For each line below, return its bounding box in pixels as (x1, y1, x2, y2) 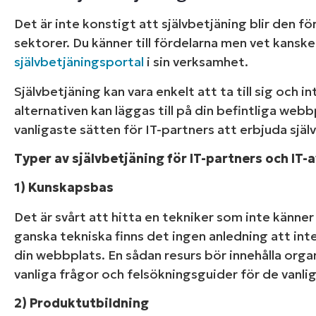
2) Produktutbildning (14, 295, 149, 312)
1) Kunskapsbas (14, 179, 114, 196)
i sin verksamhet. (144, 54, 248, 71)
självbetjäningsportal (14, 54, 144, 71)
